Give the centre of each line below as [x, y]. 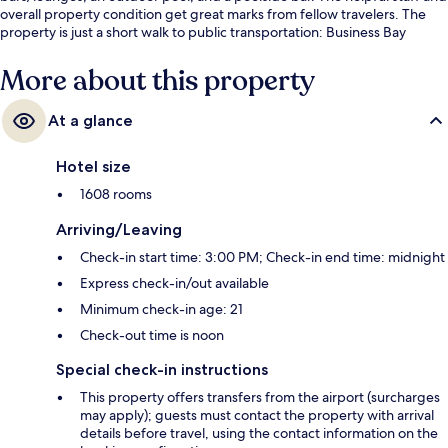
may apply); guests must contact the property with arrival [257, 414]
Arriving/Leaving [119, 229]
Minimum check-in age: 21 [161, 308]
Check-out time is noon [152, 334]
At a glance [90, 120]
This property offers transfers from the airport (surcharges [260, 396]
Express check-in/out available [174, 282]
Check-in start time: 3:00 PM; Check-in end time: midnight [262, 256]
